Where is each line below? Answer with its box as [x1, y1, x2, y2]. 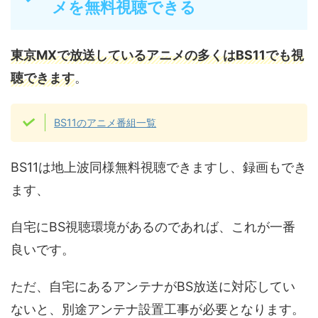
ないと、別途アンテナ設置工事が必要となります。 [11, 301, 305, 317]
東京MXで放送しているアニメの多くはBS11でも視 [11, 48, 304, 62]
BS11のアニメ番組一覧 [54, 116, 157, 129]
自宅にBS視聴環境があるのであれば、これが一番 [11, 219, 295, 234]
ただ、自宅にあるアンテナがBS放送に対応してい [11, 278, 295, 294]
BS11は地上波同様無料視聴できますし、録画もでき [11, 159, 307, 175]
